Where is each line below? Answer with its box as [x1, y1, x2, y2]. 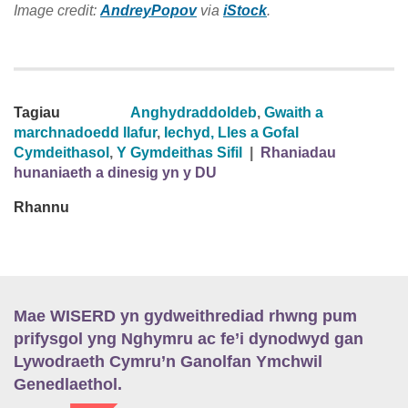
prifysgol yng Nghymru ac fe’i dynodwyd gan [14, 329, 363, 348]
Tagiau [14, 104, 60, 120]
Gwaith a [264, 104, 323, 120]
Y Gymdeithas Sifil [117, 144, 242, 160]
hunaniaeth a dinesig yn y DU [14, 164, 217, 180]
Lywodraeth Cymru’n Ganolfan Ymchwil [14, 352, 322, 371]
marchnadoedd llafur [14, 124, 157, 140]
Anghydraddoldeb [130, 104, 257, 120]
